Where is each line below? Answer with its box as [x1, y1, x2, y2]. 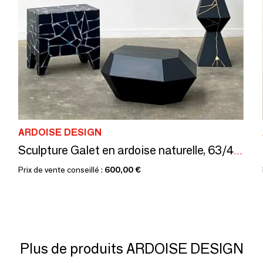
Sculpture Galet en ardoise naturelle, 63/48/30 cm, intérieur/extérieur [234, 146, 242, 157]
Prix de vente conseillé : [18, 164, 104, 176]
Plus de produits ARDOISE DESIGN [19, 240, 244, 258]
